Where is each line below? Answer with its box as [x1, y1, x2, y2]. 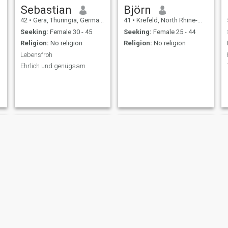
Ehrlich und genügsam [20, 62, 85, 70]
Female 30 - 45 [48, 27, 92, 36]
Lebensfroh [20, 50, 52, 59]
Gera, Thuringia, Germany [31, 16, 99, 24]
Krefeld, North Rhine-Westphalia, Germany [134, 16, 197, 24]
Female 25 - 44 [151, 27, 195, 36]
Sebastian [20, 3, 72, 17]
